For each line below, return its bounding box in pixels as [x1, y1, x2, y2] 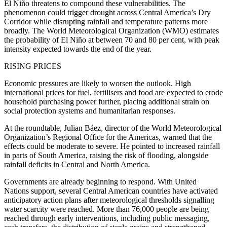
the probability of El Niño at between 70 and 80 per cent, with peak [4, 35, 219, 44]
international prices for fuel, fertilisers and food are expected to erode [4, 88, 223, 97]
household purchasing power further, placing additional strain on [4, 97, 209, 106]
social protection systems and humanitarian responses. [4, 106, 175, 115]
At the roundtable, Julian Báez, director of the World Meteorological [4, 123, 221, 132]
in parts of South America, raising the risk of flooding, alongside [4, 150, 208, 160]
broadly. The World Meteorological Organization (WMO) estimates [4, 26, 219, 35]
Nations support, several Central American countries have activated [4, 186, 218, 195]
